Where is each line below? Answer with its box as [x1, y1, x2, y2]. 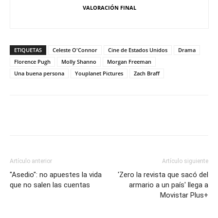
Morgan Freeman [107, 58, 151, 66]
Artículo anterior [10, 158, 52, 165]
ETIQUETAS [14, 46, 42, 54]
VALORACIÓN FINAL [82, 4, 136, 12]
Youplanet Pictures [75, 70, 123, 77]
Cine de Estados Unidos [108, 46, 167, 54]
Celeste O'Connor [53, 46, 97, 54]
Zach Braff [134, 70, 160, 77]
